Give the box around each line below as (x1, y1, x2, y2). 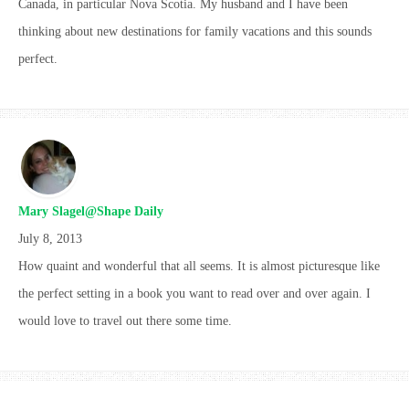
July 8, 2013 (18, 231, 82, 246)
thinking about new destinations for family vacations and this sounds (18, 24, 372, 38)
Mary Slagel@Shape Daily (18, 204, 163, 218)
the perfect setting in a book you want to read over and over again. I (18, 286, 371, 300)
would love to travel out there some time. (18, 313, 232, 328)
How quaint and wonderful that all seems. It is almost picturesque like (18, 258, 380, 273)
